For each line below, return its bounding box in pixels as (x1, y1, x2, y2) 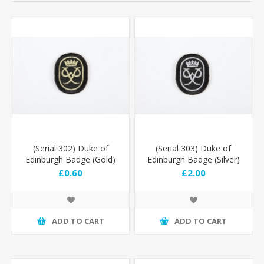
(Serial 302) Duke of (32, 142, 108, 154)
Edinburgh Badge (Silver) (147, 153, 240, 165)
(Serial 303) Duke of (156, 142, 232, 154)
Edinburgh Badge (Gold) (25, 153, 116, 165)
